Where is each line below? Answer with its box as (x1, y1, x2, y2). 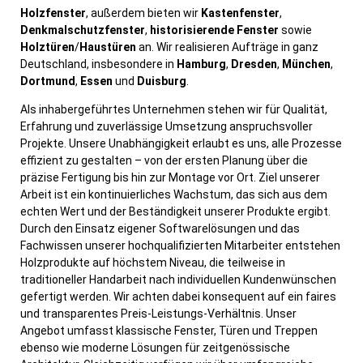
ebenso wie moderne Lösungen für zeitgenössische (20, 341, 290, 354)
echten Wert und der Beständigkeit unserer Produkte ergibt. (20, 205, 331, 218)
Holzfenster (20, 6, 86, 19)
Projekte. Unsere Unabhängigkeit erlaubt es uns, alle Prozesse (20, 137, 342, 150)
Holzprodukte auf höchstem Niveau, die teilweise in (20, 256, 285, 269)
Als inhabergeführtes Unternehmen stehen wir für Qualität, (20, 103, 327, 116)
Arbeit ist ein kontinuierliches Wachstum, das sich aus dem (20, 188, 327, 201)
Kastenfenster (201, 6, 280, 19)
